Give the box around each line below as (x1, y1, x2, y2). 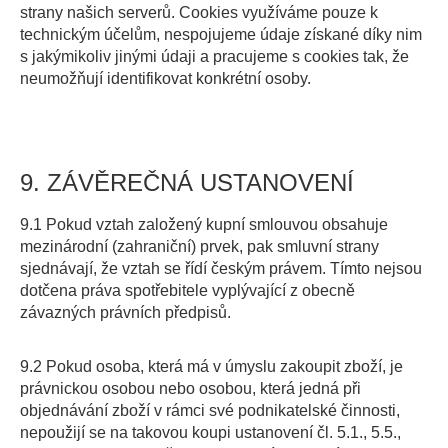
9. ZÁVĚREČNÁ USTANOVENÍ (20, 169, 354, 196)
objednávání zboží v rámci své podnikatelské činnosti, (20, 402, 400, 419)
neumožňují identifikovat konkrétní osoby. (20, 70, 311, 87)
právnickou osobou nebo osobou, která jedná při (20, 380, 361, 397)
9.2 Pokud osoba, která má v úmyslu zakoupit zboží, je (20, 358, 403, 375)
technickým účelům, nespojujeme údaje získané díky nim (20, 26, 422, 43)
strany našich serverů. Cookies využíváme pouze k (20, 4, 378, 21)
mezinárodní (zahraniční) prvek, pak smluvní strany (20, 238, 379, 255)
